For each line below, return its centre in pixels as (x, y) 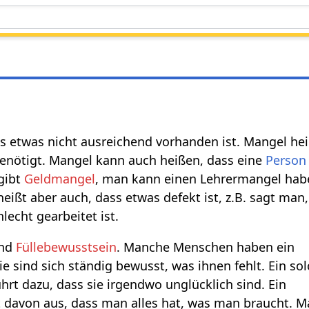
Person (286, 160)
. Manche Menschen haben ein (206, 247)
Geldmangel (60, 178)
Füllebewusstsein (67, 247)
